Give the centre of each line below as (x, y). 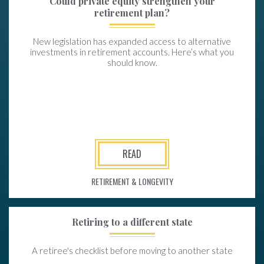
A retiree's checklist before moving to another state (132, 250)
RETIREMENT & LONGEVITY (132, 181)
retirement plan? (132, 13)
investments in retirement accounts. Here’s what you (132, 52)
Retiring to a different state (132, 222)
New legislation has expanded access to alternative (132, 41)
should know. (132, 62)
